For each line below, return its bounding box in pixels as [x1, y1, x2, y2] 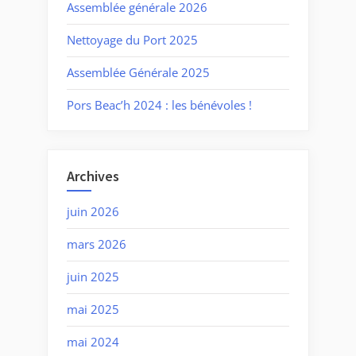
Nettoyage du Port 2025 [67, 32, 198, 48]
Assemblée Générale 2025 [67, 64, 210, 81]
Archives [67, 166, 119, 185]
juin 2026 [67, 203, 119, 220]
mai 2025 [67, 301, 119, 318]
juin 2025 [67, 269, 119, 285]
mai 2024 [67, 334, 119, 350]
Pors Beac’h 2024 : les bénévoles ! [67, 97, 252, 114]
